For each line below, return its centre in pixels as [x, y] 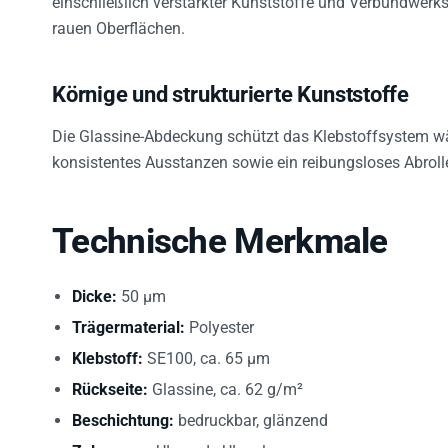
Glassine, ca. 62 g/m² [225, 377]
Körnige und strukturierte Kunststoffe [231, 82]
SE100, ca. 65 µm [206, 346]
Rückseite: [110, 377]
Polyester [219, 315]
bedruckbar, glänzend [251, 408]
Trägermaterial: [128, 315]
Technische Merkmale [220, 229]
